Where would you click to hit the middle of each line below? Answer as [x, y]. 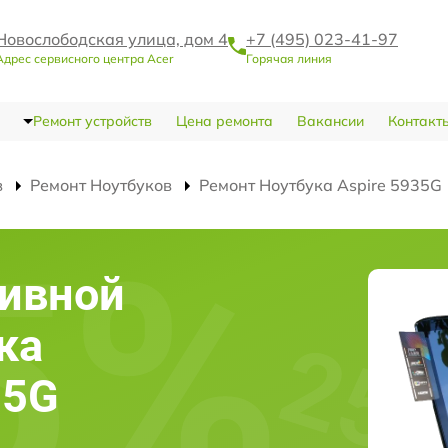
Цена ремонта [224, 121]
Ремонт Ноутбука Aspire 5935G [320, 185]
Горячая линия [289, 58]
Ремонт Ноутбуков [101, 185]
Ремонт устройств [92, 121]
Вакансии [330, 121]
